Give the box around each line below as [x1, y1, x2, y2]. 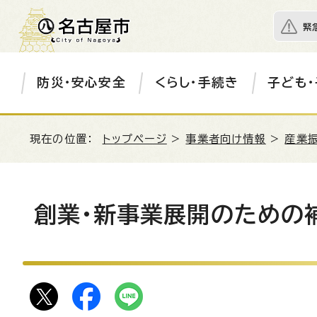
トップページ [102, 134, 167, 144]
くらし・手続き [154, 76, 239, 88]
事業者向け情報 [185, 134, 266, 144]
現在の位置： [30, 134, 103, 144]
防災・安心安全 [37, 76, 126, 88]
